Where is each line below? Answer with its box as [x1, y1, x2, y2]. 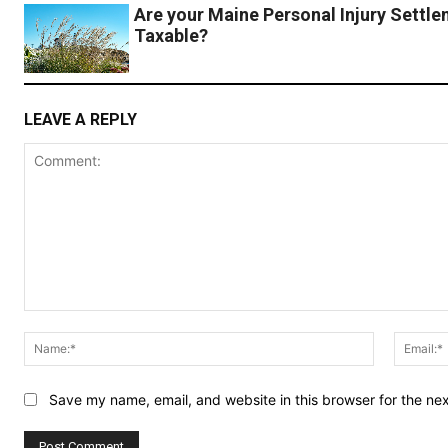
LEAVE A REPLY [24, 109, 137, 129]
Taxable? [133, 25, 208, 47]
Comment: [23, 311, 90, 329]
